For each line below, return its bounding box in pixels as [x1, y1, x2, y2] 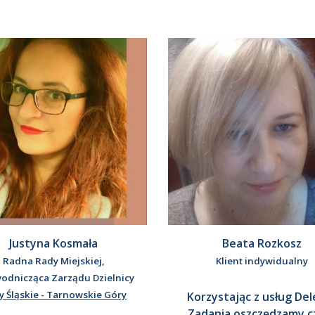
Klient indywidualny [215, 255, 308, 268]
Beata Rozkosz [221, 236, 302, 252]
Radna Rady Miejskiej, [2, 255, 105, 268]
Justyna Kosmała [9, 236, 98, 252]
